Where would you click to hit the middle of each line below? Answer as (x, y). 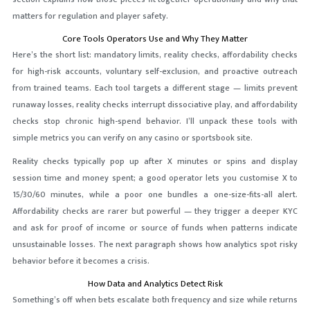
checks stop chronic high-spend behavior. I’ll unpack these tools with (155, 121)
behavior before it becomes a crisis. (81, 261)
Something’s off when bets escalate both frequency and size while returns (155, 300)
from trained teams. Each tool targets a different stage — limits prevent (155, 88)
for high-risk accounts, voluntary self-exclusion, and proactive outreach (155, 72)
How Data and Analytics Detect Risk (155, 284)
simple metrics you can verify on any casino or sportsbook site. (132, 138)
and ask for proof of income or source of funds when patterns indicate (155, 228)
